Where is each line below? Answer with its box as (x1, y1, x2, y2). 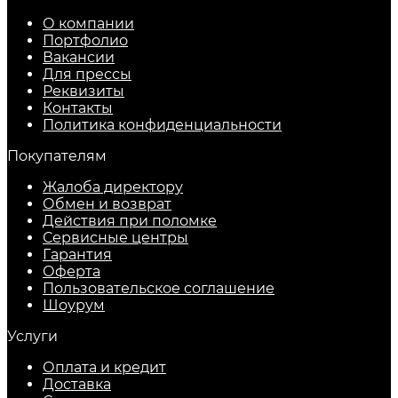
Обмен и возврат (43, 195, 171, 213)
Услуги (7, 328, 58, 346)
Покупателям (7, 147, 107, 165)
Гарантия (43, 246, 112, 264)
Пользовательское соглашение (43, 280, 275, 298)
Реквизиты (43, 83, 124, 100)
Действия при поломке (43, 212, 217, 230)
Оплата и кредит (43, 359, 166, 377)
